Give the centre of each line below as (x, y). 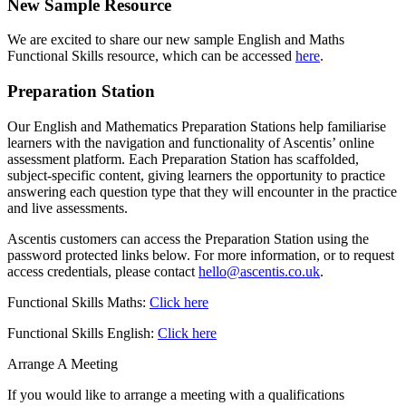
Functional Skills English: (82, 333)
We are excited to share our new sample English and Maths (176, 40)
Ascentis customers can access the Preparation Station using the (188, 238)
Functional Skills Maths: (78, 302)
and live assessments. (68, 208)
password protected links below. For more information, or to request (201, 255)
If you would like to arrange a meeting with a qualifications (176, 394)
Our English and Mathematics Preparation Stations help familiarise (197, 126)
